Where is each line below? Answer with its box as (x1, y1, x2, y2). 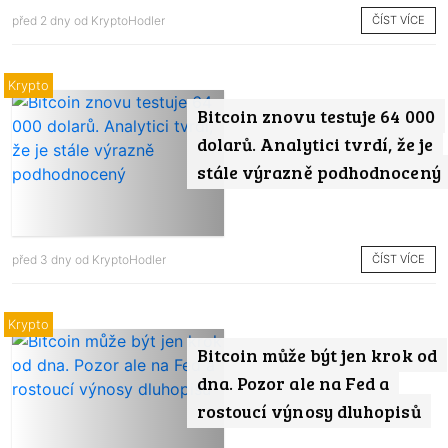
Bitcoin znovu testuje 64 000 (196, 103, 435, 128)
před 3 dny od (12, 252, 92, 268)
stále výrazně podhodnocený (196, 159, 441, 184)
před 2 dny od (12, 13, 91, 29)
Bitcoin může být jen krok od (196, 342, 437, 367)
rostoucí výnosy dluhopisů (196, 398, 421, 423)
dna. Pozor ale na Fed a (196, 370, 390, 395)
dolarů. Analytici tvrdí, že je (196, 131, 433, 156)
